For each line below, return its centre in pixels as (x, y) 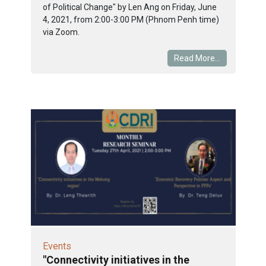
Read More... (197, 58)
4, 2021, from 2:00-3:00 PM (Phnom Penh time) (131, 19)
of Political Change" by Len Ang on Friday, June (129, 7)
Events (57, 246)
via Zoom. (61, 32)
